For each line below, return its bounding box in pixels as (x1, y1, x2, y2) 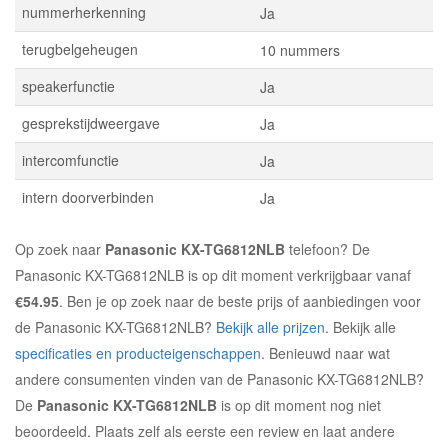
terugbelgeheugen (22, 39, 138, 59)
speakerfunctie (22, 76, 115, 96)
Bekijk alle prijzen (216, 317, 325, 337)
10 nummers (260, 40, 340, 60)
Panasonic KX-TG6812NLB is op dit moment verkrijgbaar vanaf (15, 265, 411, 285)
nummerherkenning (22, 2, 146, 22)
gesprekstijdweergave (22, 113, 160, 133)
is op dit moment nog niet (217, 395, 381, 415)
